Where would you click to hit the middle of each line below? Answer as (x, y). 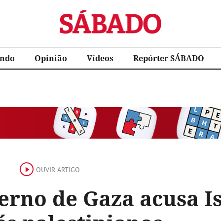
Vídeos (100, 58)
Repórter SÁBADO (169, 58)
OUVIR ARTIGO (58, 170)
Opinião (51, 58)
